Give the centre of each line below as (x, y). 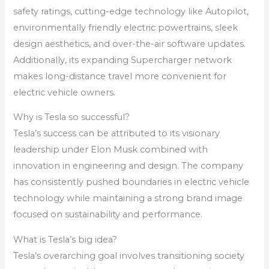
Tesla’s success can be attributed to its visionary (117, 134)
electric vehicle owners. (65, 92)
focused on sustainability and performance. (108, 215)
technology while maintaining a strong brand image (128, 198)
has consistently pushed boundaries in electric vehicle (131, 182)
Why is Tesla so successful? (72, 117)
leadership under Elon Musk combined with (111, 150)
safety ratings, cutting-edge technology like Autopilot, (131, 11)
